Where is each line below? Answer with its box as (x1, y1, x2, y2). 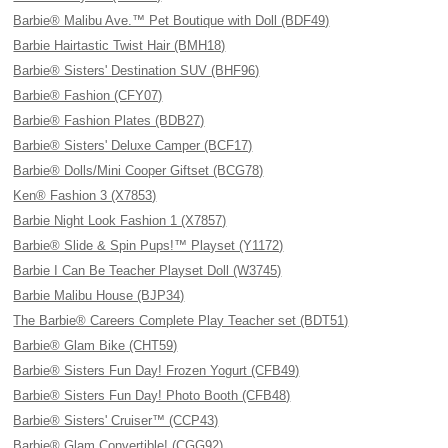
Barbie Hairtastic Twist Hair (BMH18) (13, 38, 226, 53)
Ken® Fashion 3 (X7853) (13, 188, 157, 203)
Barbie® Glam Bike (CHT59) (13, 338, 178, 353)
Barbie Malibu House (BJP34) (13, 288, 185, 303)
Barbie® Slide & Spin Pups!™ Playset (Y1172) (13, 238, 284, 253)
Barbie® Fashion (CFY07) (13, 88, 163, 103)
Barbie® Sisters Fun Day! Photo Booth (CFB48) (13, 388, 291, 403)
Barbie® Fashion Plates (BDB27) (13, 113, 205, 128)
